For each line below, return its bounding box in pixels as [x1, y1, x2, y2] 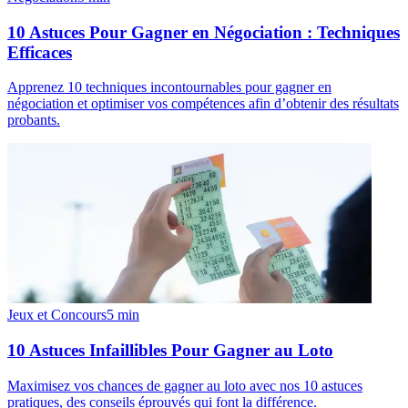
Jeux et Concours [7, 307, 107, 323]
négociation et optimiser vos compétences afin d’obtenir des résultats [7, 96, 399, 112]
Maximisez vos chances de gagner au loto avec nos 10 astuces [7, 377, 362, 393]
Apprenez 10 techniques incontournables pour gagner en [7, 79, 331, 96]
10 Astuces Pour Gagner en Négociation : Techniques [7, 22, 400, 42]
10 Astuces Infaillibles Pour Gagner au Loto [7, 340, 333, 360]
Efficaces [7, 42, 72, 62]
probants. [7, 112, 60, 128]
